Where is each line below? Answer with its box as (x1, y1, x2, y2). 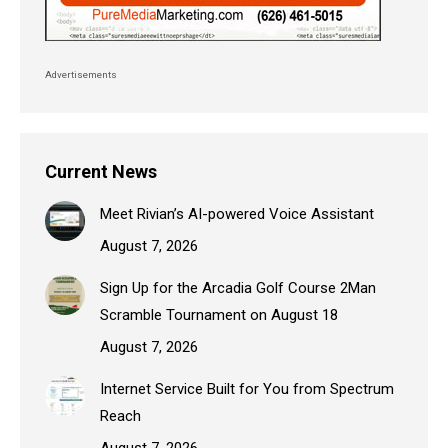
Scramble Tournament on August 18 (100, 305, 338, 324)
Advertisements (45, 68, 119, 80)
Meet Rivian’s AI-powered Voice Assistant (100, 204, 374, 223)
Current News (45, 160, 157, 182)
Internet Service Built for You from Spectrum (100, 379, 394, 398)
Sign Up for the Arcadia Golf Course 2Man (100, 278, 376, 297)
